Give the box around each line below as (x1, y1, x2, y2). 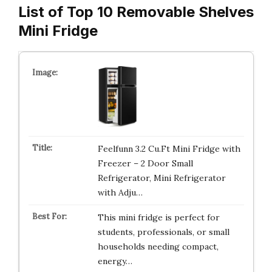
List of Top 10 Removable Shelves (18, 3, 254, 21)
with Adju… (97, 187, 143, 198)
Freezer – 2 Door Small (97, 158, 193, 169)
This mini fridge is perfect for (97, 212, 220, 223)
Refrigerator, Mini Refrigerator (97, 172, 226, 183)
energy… (97, 256, 132, 267)
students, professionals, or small (97, 226, 229, 237)
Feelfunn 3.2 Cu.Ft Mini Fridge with (97, 143, 240, 154)
